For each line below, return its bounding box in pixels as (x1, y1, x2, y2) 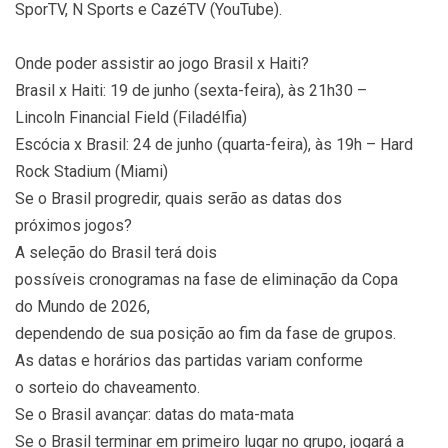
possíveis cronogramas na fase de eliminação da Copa (15, 270, 398, 289)
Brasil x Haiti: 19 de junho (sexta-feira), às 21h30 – (15, 81, 367, 100)
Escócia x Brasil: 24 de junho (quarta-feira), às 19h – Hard (15, 135, 413, 154)
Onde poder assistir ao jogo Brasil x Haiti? (15, 54, 309, 73)
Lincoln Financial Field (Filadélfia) (15, 108, 247, 127)
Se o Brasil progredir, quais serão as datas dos (15, 189, 342, 208)
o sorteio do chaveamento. (15, 378, 200, 397)
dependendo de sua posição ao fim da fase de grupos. (15, 324, 396, 343)
